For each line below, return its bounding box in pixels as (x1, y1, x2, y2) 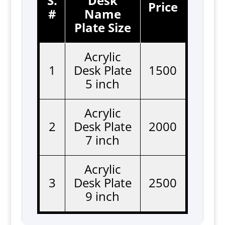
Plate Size (74, 19, 131, 36)
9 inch (85, 188, 120, 204)
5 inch (85, 75, 120, 92)
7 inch (85, 132, 120, 148)
